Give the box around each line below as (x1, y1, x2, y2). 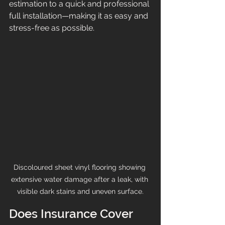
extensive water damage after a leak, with (11, 175, 150, 184)
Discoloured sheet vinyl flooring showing (13, 163, 148, 172)
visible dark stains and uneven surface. (17, 187, 144, 196)
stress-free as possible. (9, 23, 94, 33)
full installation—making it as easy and (9, 11, 150, 21)
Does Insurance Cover (9, 206, 136, 221)
